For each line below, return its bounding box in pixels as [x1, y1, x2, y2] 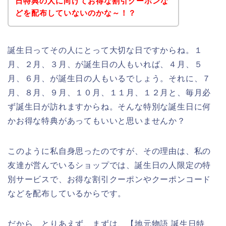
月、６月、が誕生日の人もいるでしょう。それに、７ [8, 74, 211, 83]
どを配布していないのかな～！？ [15, 8, 136, 17]
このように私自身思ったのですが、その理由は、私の [8, 146, 211, 155]
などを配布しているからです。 [8, 189, 127, 198]
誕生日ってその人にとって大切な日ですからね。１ [8, 45, 203, 54]
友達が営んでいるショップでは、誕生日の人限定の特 [8, 160, 211, 169]
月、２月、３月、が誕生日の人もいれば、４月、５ [8, 60, 203, 69]
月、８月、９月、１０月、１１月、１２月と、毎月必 [8, 88, 211, 97]
